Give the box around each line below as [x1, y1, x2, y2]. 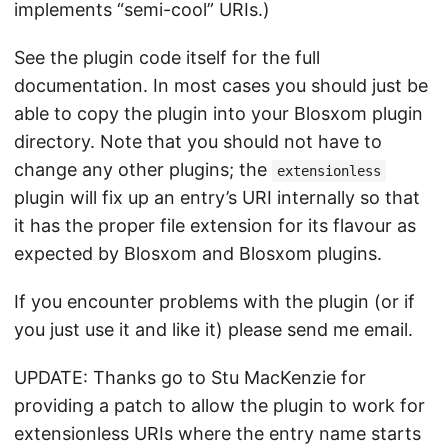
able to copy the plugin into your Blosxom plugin [14, 103, 423, 124]
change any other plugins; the [14, 159, 272, 180]
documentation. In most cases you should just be [14, 75, 428, 96]
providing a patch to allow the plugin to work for [14, 395, 425, 416]
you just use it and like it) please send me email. [14, 319, 413, 340]
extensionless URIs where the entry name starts [14, 423, 421, 444]
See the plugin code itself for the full [14, 47, 320, 68]
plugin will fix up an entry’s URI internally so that [14, 187, 420, 208]
